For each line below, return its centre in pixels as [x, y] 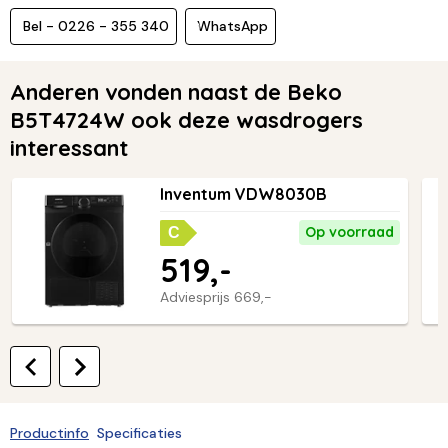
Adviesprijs [197, 297]
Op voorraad [349, 232]
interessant [69, 148]
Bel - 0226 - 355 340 [95, 26]
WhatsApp [233, 26]
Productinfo [49, 432]
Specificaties [139, 432]
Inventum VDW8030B [243, 194]
